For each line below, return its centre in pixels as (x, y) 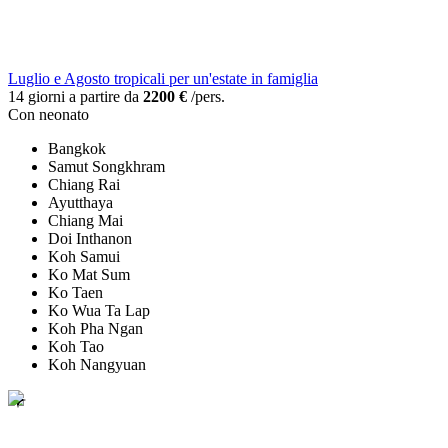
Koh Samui (84, 257)
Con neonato (48, 115)
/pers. (206, 97)
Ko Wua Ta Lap (99, 311)
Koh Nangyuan (97, 365)
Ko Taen (75, 293)
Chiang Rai (84, 185)
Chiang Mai (85, 221)
